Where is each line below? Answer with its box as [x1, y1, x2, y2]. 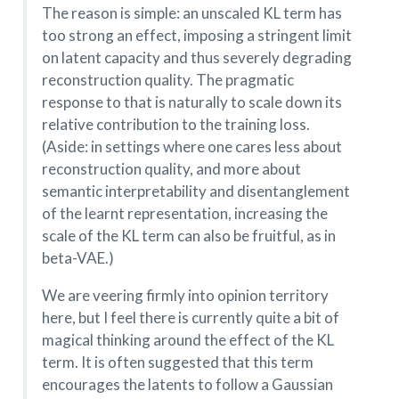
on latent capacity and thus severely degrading [41, 48, 352, 68]
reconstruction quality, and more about [41, 159, 301, 179]
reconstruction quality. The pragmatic [41, 70, 294, 90]
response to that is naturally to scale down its [41, 93, 342, 112]
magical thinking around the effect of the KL [41, 330, 334, 350]
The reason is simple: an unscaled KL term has [41, 4, 342, 23]
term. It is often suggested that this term [41, 353, 313, 372]
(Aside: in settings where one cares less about [41, 137, 342, 157]
